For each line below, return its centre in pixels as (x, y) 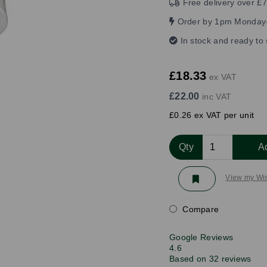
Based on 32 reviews (210, 258)
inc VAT (215, 96)
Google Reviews (201, 237)
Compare (199, 209)
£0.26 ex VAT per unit (212, 115)
